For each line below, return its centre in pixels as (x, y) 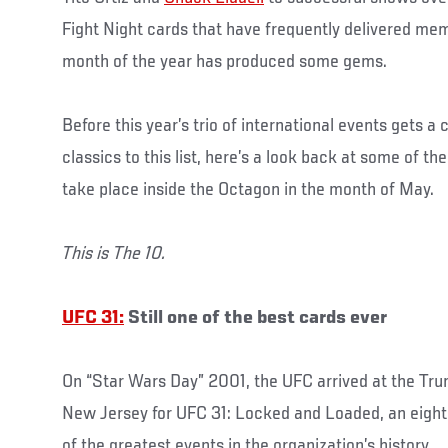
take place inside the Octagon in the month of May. (248, 189)
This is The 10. (114, 253)
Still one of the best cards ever (255, 317)
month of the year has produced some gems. (224, 61)
